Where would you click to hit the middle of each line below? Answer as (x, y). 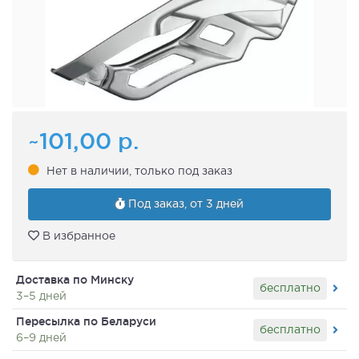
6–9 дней (41, 339)
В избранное (77, 237)
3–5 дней (41, 297)
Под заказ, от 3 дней (184, 205)
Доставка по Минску (75, 280)
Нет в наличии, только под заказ (139, 171)
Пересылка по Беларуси (86, 322)
